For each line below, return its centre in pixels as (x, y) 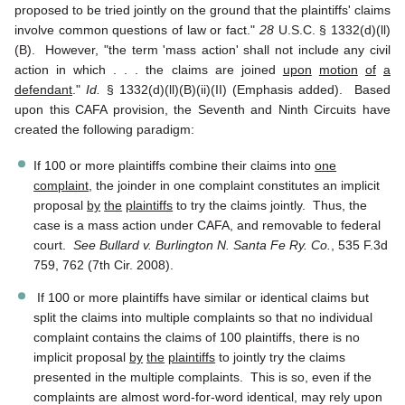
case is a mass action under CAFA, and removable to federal (207, 225)
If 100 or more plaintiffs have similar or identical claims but (202, 297)
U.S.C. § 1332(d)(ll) (334, 30)
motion (338, 70)
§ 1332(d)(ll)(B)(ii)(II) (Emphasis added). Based (246, 90)
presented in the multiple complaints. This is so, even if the (203, 377)
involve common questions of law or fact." (137, 30)
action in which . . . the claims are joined (149, 70)
